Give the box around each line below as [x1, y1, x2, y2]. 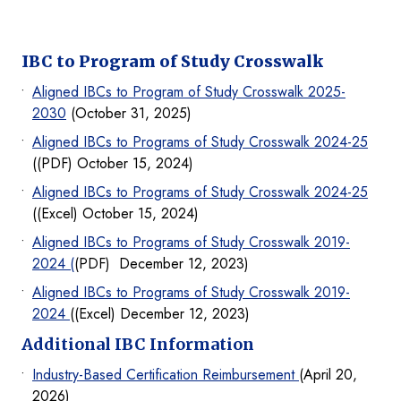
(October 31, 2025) [66, 103, 192, 124]
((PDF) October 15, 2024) [32, 153, 193, 175]
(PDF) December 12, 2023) [74, 253, 249, 275]
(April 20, [299, 364, 357, 386]
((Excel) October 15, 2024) [32, 203, 199, 225]
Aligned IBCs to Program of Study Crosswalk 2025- [32, 81, 346, 103]
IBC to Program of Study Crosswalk [21, 51, 323, 73]
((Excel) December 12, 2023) [70, 303, 250, 325]
